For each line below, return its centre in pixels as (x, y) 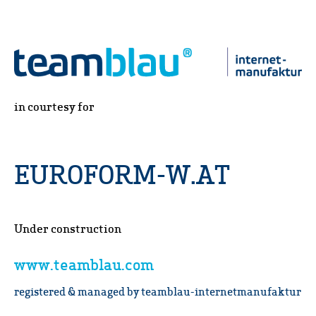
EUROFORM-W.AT (122, 174)
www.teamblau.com (84, 264)
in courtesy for (54, 107)
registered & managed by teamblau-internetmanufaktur (158, 291)
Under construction (68, 229)
